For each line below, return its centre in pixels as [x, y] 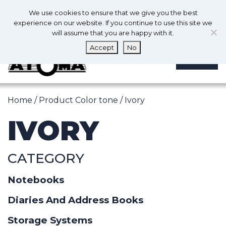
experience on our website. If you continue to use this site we [113, 23]
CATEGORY [46, 158]
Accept [102, 47]
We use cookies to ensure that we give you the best [113, 13]
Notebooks [36, 180]
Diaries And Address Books [75, 200]
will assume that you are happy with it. [113, 33]
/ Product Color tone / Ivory [89, 100]
